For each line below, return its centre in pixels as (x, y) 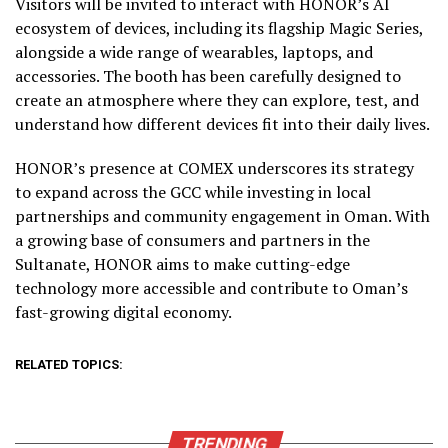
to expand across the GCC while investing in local (193, 191)
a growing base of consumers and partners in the (192, 239)
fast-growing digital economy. (123, 311)
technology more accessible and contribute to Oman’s (211, 287)
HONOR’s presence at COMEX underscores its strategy (214, 167)
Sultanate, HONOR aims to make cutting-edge (182, 263)
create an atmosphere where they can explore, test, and (217, 99)
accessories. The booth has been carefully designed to (208, 75)
